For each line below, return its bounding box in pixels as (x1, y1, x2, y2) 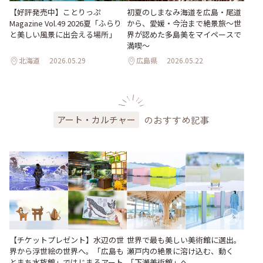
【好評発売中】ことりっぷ (9, 6, 101, 18)
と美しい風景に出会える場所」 (9, 28, 116, 40)
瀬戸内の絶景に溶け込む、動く (127, 245, 234, 257)
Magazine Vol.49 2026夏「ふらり (9, 17, 122, 29)
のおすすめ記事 (144, 112, 210, 127)
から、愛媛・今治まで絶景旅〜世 (127, 17, 241, 29)
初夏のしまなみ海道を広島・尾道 (127, 6, 241, 18)
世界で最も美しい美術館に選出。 (127, 234, 241, 245)
